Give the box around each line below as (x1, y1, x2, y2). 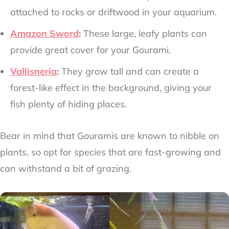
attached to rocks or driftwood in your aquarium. (10, 6, 217, 18)
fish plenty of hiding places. (10, 98, 127, 110)
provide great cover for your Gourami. (10, 43, 171, 56)
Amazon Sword (10, 27, 79, 39)
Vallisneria (10, 65, 57, 77)
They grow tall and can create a (59, 65, 199, 77)
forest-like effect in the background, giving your (10, 81, 212, 94)
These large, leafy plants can (81, 27, 207, 39)
